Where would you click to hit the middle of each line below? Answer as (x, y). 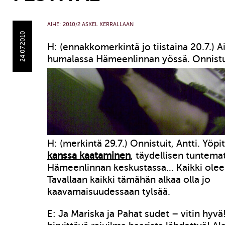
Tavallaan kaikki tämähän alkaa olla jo (129, 180)
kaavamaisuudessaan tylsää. (109, 192)
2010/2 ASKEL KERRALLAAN (98, 24)
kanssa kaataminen (89, 155)
